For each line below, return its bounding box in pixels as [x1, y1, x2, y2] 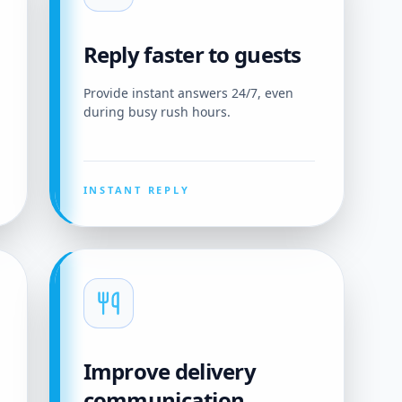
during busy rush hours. [83, 103, 231, 120]
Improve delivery [83, 356, 257, 386]
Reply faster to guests [83, 39, 301, 69]
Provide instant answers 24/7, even [83, 84, 293, 101]
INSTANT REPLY [83, 183, 190, 197]
